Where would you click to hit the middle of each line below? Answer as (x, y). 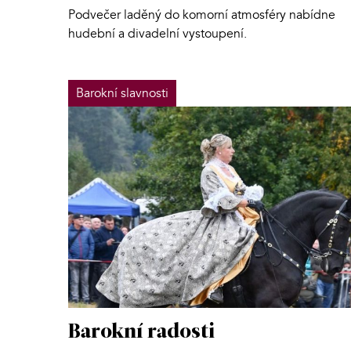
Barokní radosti (141, 332)
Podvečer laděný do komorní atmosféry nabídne (202, 14)
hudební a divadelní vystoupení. (157, 33)
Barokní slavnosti (122, 93)
